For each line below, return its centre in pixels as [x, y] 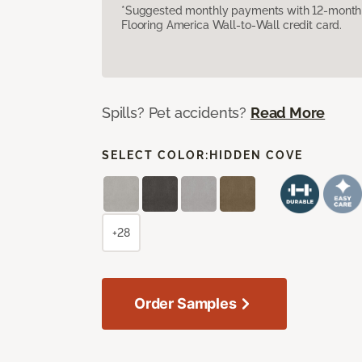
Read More [288, 112]
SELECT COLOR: [156, 155]
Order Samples [185, 303]
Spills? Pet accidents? [176, 112]
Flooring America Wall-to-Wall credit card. [232, 25]
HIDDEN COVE [256, 155]
